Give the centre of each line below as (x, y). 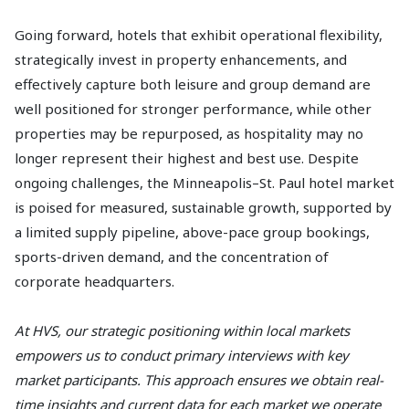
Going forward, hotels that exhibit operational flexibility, (199, 34)
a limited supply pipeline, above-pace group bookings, (192, 231)
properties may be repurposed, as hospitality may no (189, 133)
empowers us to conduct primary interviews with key (182, 355)
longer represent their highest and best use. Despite (187, 157)
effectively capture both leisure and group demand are (193, 84)
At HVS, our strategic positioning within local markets (182, 330)
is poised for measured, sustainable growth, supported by (203, 207)
